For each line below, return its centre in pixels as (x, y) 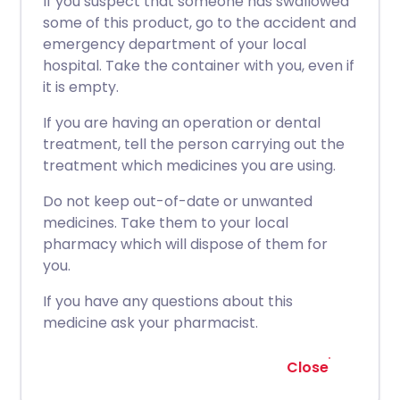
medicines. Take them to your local (166, 223)
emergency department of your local (175, 44)
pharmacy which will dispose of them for (185, 244)
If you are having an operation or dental (182, 123)
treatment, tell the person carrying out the (194, 144)
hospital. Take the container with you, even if (199, 66)
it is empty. (81, 87)
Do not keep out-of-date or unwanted (178, 201)
